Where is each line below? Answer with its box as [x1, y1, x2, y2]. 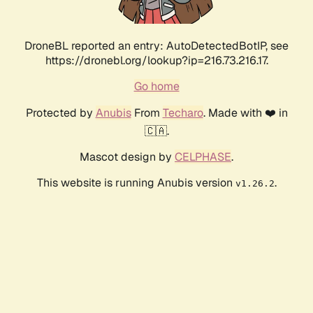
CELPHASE [175, 150, 231, 165]
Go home [133, 79, 180, 94]
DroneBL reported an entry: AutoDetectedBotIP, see [24, 38, 289, 54]
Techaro [162, 105, 203, 121]
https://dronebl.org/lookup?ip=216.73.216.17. [45, 53, 268, 68]
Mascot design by [80, 150, 175, 165]
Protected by [25, 105, 96, 121]
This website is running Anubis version [36, 175, 235, 191]
